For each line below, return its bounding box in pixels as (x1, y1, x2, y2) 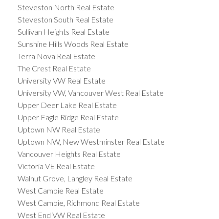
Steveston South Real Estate (17, 15, 113, 24)
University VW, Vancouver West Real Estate (17, 88, 164, 98)
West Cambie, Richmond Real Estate (17, 198, 140, 208)
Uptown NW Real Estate (17, 125, 100, 134)
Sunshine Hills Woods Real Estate (17, 39, 129, 49)
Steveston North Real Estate (17, 2, 114, 12)
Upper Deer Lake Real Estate (17, 100, 117, 110)
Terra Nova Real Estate (17, 51, 95, 61)
